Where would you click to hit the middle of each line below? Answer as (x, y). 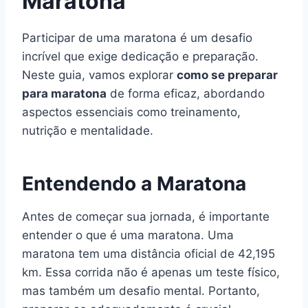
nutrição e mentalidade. (88, 130)
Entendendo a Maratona (134, 183)
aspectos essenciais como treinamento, (131, 112)
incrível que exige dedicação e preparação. (140, 56)
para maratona (64, 93)
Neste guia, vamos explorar (99, 75)
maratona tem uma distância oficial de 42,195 (148, 253)
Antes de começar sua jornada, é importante (146, 216)
